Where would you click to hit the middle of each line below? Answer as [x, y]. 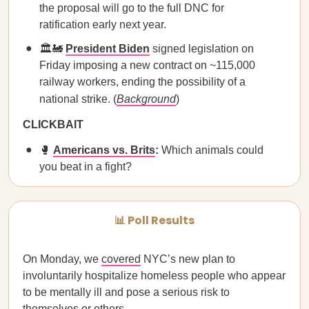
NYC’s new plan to [188, 259]
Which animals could [212, 150]
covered [121, 259]
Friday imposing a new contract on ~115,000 [147, 65]
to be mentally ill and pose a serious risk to [126, 292]
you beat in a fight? [86, 167]
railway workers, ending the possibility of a [142, 82]
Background [146, 99]
